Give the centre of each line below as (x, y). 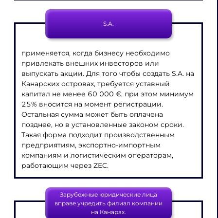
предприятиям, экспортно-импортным (91, 145)
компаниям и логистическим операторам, (98, 155)
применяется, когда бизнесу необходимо (96, 53)
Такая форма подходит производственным (98, 135)
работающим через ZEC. (65, 166)
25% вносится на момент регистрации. (92, 104)
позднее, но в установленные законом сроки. (103, 125)
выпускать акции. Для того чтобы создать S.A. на (108, 74)
